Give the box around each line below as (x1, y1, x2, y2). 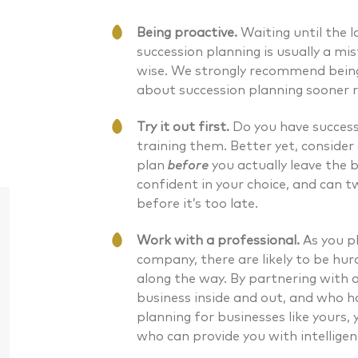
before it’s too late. (136, 197, 258, 210)
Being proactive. (136, 26, 241, 39)
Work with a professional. (136, 234, 303, 247)
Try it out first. (136, 121, 233, 133)
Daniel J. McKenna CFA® (27, 328, 207, 350)
